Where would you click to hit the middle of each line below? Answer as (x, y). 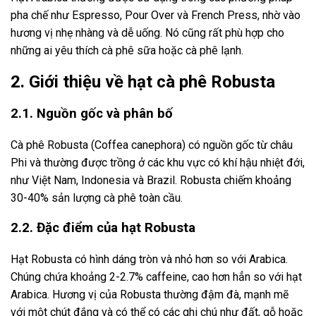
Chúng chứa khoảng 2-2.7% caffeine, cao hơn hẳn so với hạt (156, 277)
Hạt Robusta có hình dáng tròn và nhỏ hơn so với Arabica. (149, 260)
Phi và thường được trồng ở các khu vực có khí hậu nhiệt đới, (158, 162)
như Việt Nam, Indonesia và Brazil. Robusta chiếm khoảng (151, 180)
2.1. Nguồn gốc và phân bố (92, 114)
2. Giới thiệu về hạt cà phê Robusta (143, 82)
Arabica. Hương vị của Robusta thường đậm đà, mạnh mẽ (150, 295)
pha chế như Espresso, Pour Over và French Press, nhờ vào (156, 16)
